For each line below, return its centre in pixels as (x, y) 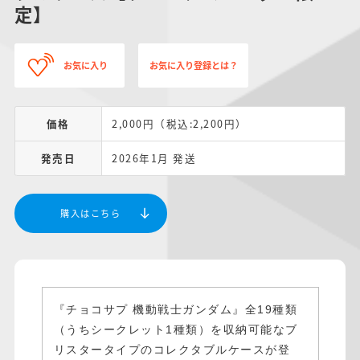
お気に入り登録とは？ (194, 65)
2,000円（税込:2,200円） (180, 123)
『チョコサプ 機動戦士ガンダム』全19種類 (175, 309)
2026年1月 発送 (154, 157)
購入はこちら (91, 213)
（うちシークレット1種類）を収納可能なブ (176, 329)
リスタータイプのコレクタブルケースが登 (172, 349)
